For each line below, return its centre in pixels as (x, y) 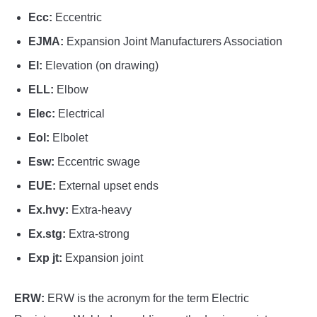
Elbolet (69, 138)
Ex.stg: (47, 234)
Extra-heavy (100, 210)
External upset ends (107, 186)
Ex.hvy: (48, 210)
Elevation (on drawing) (100, 66)
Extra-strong (98, 234)
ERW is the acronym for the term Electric (147, 299)
